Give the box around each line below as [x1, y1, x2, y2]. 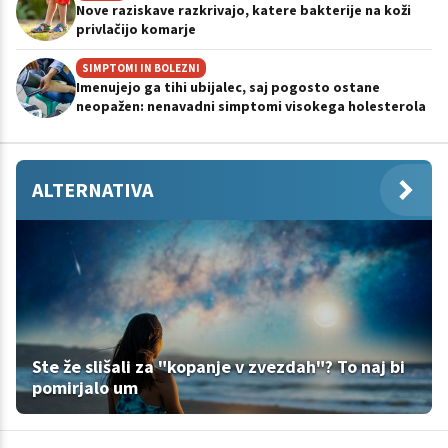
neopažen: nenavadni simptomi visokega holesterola [76, 96, 426, 115]
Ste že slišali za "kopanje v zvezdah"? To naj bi [32, 354, 405, 378]
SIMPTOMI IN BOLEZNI [82, 60, 200, 75]
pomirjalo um [32, 375, 138, 399]
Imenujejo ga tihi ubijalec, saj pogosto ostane [76, 77, 380, 96]
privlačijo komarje [76, 19, 196, 38]
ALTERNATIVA [32, 176, 153, 202]
